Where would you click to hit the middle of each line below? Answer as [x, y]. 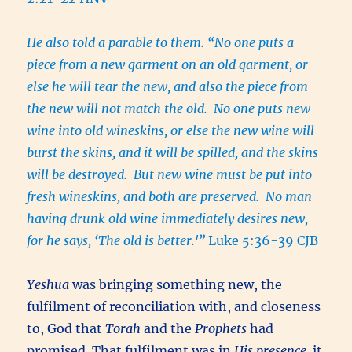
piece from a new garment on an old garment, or [168, 64]
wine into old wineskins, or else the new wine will [171, 130]
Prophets [221, 328]
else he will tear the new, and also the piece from [168, 86]
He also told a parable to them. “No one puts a [161, 42]
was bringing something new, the [176, 284]
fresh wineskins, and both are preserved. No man [170, 196]
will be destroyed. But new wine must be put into [170, 174]
